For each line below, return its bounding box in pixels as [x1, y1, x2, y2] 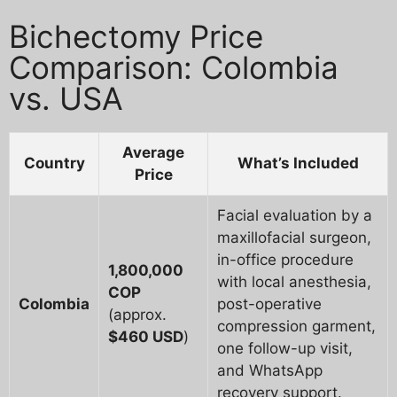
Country [23, 154, 85, 173]
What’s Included [237, 154, 359, 173]
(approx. [108, 306, 167, 324]
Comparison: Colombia [9, 49, 339, 87]
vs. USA [9, 80, 123, 118]
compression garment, [217, 317, 376, 336]
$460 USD [108, 328, 183, 346]
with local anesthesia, [217, 273, 371, 292]
